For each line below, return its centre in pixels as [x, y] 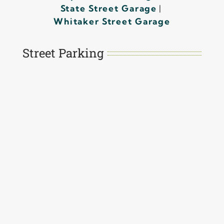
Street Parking [63, 53]
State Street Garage [108, 8]
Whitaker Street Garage [112, 21]
